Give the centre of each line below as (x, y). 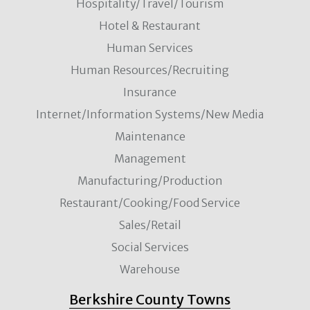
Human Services (150, 48)
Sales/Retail (150, 225)
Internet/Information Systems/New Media (150, 114)
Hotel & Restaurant (150, 26)
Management (150, 158)
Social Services (150, 247)
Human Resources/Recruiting (150, 70)
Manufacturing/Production (150, 181)
